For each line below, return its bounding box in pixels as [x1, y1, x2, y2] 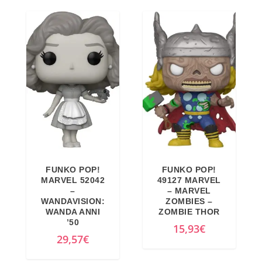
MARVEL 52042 [41, 175, 105, 185]
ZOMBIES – [166, 196, 213, 206]
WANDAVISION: [41, 196, 105, 206]
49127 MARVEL [157, 175, 221, 185]
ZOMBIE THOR [158, 206, 220, 216]
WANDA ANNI [46, 206, 101, 216]
